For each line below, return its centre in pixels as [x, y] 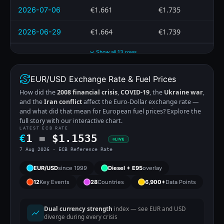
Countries [111, 182]
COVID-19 [135, 92]
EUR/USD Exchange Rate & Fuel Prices [103, 79]
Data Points [181, 182]
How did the [38, 92]
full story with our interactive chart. [71, 120]
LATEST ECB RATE [44, 128]
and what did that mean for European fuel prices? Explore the [110, 111]
